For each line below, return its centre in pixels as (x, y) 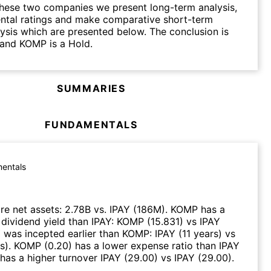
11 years (200, 233)
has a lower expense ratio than (145, 245)
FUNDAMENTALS (91, 124)
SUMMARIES (91, 88)
